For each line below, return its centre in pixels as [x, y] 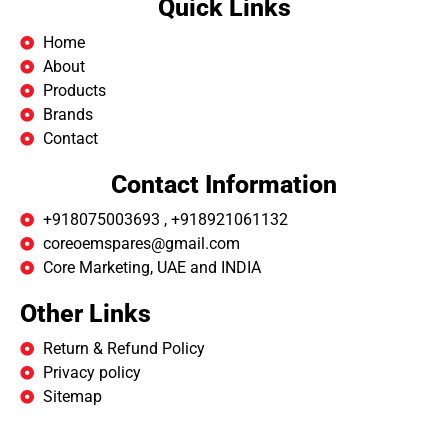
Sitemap [72, 397]
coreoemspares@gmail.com [141, 244]
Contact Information [224, 185]
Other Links [85, 314]
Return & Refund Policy [123, 349]
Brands [67, 115]
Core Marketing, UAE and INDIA [151, 268]
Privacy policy [91, 373]
